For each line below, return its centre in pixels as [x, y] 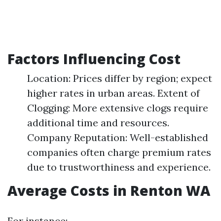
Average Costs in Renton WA [109, 190]
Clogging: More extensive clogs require [118, 108]
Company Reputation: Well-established [118, 137]
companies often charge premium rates [119, 152]
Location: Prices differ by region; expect [120, 78]
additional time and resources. [98, 123]
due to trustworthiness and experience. [119, 167]
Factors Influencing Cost [94, 59]
